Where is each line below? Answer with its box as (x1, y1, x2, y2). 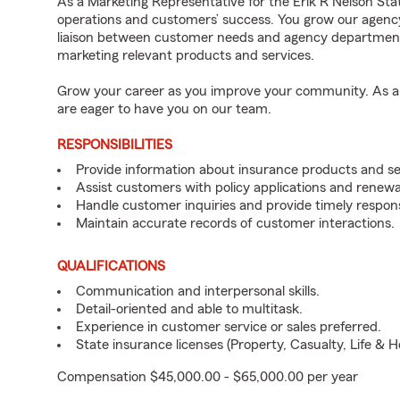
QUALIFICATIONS (57, 259, 165, 273)
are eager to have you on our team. (57, 102, 271, 116)
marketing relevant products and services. (57, 48, 314, 62)
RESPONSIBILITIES (57, 137, 172, 152)
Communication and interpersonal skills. (76, 284, 320, 298)
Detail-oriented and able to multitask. (76, 302, 303, 316)
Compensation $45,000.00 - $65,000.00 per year (57, 370, 358, 384)
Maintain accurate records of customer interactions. (76, 216, 395, 230)
